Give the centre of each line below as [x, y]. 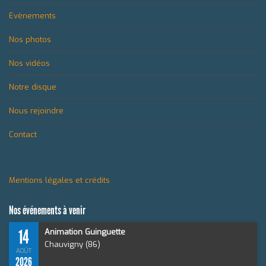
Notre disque [33, 87]
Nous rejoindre [36, 111]
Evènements [32, 16]
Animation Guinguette [85, 232]
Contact [23, 134]
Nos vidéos [29, 63]
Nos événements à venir [47, 210]
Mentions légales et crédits [59, 180]
